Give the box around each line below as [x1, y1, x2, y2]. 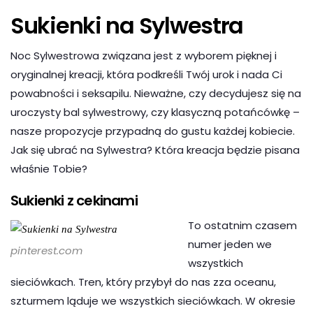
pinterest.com [10, 243, 82, 259]
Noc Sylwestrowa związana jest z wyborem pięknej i [10, 48, 277, 64]
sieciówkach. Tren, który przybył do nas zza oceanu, [10, 275, 276, 290]
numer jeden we [188, 237, 272, 252]
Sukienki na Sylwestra [10, 10, 244, 42]
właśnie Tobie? [10, 161, 87, 177]
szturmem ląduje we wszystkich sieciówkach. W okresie [10, 293, 296, 309]
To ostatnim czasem [188, 218, 297, 233]
